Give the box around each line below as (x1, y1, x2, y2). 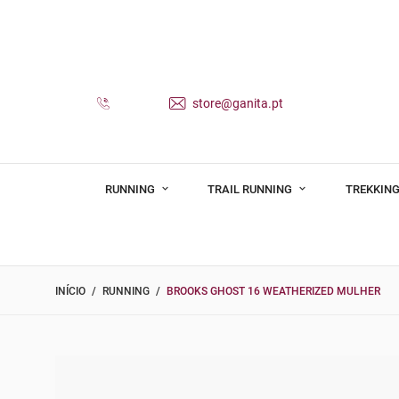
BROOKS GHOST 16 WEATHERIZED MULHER (167, 285, 380, 298)
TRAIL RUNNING (208, 182, 296, 196)
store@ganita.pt (190, 95, 283, 110)
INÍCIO (55, 285, 85, 298)
